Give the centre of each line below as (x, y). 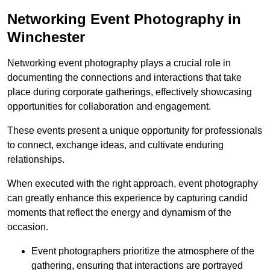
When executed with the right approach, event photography (133, 184)
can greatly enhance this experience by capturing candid (127, 198)
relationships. (36, 160)
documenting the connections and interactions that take (124, 78)
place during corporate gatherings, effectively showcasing (130, 92)
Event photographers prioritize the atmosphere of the (143, 251)
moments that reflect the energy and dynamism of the (119, 213)
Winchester (46, 37)
